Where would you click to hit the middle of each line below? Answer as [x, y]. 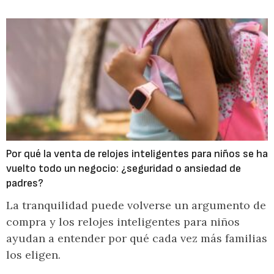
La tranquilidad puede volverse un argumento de [136, 205]
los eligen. [33, 255]
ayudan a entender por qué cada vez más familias [137, 238]
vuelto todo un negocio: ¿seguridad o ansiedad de [124, 168]
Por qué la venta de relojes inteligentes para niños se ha [137, 154]
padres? [25, 183]
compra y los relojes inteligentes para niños [123, 222]
